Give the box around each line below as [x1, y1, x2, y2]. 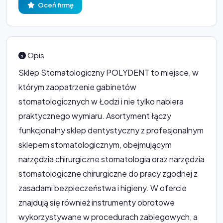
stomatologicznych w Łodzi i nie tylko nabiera [18, 96, 184, 107]
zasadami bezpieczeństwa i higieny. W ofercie [18, 182, 187, 193]
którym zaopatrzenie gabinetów [18, 81, 136, 92]
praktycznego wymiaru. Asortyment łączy [18, 110, 171, 121]
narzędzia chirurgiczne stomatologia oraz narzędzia [18, 153, 205, 164]
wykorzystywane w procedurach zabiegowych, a [18, 211, 198, 222]
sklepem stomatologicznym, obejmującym [18, 139, 172, 150]
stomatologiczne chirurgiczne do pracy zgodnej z [18, 168, 198, 179]
